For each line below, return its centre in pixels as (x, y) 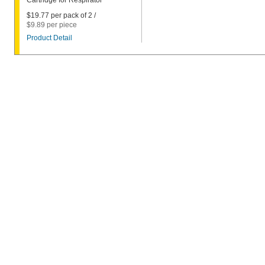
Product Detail (49, 38)
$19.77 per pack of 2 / (61, 15)
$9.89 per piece (52, 25)
